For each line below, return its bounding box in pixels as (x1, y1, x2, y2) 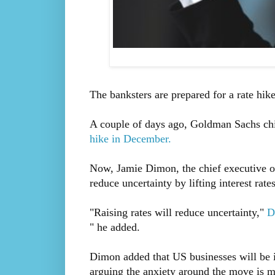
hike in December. (89, 132, 171, 145)
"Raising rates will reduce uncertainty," (89, 206, 267, 219)
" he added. (89, 220, 140, 233)
